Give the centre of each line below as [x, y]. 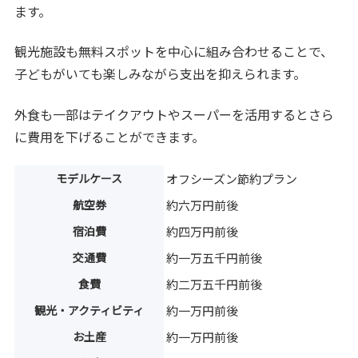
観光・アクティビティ [89, 310]
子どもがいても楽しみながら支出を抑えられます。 [161, 74]
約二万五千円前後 [215, 284]
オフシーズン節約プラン [232, 179]
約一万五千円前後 [215, 258]
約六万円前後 [203, 205]
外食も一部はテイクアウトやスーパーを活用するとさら [175, 114]
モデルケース [89, 179]
